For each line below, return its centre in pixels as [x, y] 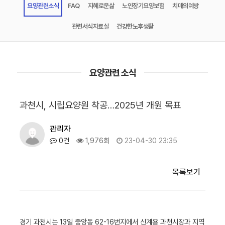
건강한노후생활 [135, 27]
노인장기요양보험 [143, 6]
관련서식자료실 [90, 27]
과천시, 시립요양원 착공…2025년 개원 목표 [100, 105]
